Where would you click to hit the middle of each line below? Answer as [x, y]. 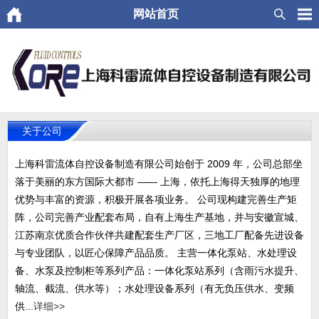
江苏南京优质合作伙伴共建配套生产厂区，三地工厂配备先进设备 [159, 235]
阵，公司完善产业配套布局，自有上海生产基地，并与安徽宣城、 [159, 218]
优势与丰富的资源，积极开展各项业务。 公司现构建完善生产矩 [156, 200]
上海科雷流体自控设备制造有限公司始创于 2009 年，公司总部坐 [159, 164]
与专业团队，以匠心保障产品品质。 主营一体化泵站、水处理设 [156, 253]
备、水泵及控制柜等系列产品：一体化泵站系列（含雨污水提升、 [159, 271]
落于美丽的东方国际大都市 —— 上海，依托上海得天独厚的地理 [157, 182]
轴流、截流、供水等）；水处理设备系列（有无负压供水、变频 [155, 289]
